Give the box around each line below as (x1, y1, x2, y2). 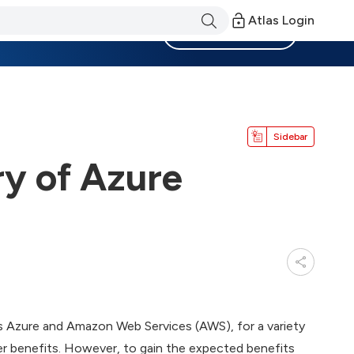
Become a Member (179, 26, 281, 40)
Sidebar (273, 130, 307, 142)
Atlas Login (248, 13, 314, 28)
